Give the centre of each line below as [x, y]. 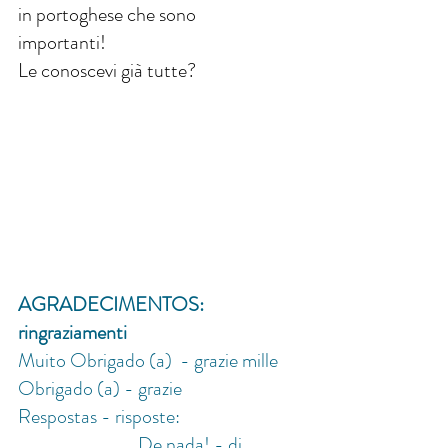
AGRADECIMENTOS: [113, 305]
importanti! [62, 43]
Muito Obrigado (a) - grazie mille [148, 361]
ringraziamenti [72, 333]
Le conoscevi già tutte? [107, 71]
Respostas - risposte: [101, 417]
